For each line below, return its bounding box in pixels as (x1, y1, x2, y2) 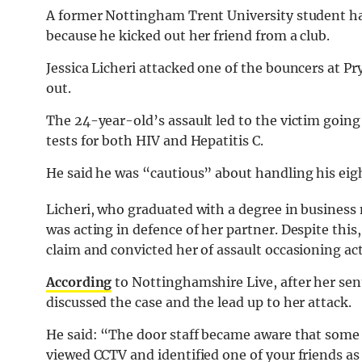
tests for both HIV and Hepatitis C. (46, 133, 263, 149)
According (46, 274, 112, 291)
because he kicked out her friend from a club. (46, 27, 330, 44)
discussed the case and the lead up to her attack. (46, 294, 351, 311)
